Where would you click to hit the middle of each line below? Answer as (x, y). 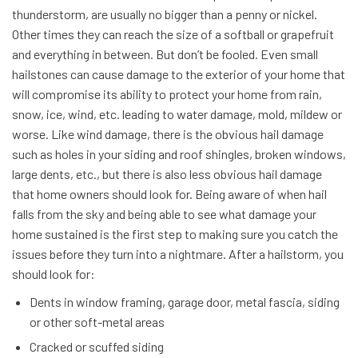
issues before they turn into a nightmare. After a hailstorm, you (178, 254)
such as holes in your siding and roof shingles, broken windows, (179, 154)
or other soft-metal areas (97, 322)
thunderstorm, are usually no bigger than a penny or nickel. (165, 14)
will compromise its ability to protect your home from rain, (167, 94)
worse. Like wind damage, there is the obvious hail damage (168, 134)
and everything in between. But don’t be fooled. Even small (165, 54)
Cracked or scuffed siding (97, 346)
